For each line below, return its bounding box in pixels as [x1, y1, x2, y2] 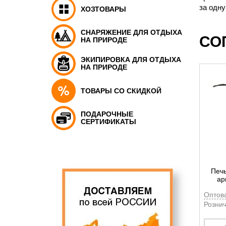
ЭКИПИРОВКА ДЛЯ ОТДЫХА [81, 55, 181, 64]
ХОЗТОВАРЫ [81, 5, 126, 13]
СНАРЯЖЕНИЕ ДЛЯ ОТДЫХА [81, 28, 182, 36]
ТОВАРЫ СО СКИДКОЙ [81, 86, 161, 95]
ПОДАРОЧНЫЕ [81, 110, 133, 118]
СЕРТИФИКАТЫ [81, 118, 136, 126]
